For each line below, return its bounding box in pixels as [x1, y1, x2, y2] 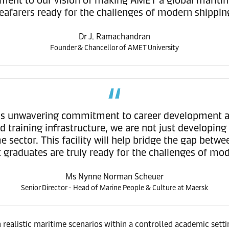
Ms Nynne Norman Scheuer [65, 171, 164, 181]
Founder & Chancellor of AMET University [50, 43, 179, 52]
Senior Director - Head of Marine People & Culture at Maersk [21, 183, 208, 192]
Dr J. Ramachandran [79, 31, 150, 41]
